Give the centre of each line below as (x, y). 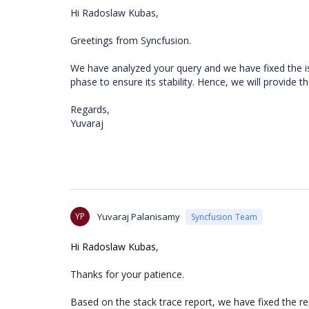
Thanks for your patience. (127, 274)
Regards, (90, 109)
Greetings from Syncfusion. (131, 40)
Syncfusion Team (224, 217)
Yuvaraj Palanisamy (139, 217)
